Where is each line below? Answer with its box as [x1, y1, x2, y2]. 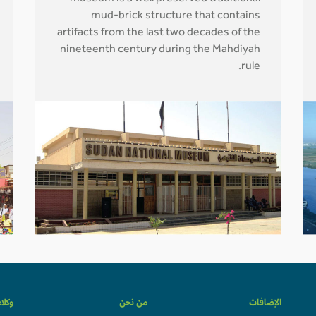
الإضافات [249, 299, 281, 309]
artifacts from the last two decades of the [57, 28, 260, 39]
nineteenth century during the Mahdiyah [60, 44, 260, 56]
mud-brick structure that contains [91, 11, 260, 22]
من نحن [119, 299, 147, 309]
